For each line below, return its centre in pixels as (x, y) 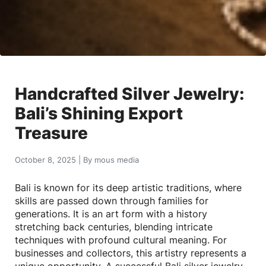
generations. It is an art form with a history (111, 213)
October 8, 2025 (47, 160)
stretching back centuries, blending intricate (114, 227)
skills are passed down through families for (112, 200)
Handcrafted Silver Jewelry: (130, 94)
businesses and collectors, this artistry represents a (131, 253)
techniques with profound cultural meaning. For (121, 240)
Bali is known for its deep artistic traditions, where (128, 187)
